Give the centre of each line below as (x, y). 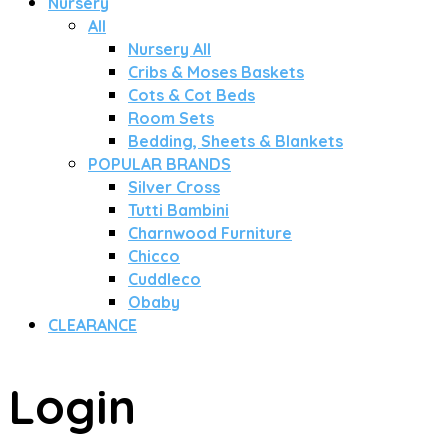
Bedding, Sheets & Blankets (235, 141)
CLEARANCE (92, 325)
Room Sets (171, 118)
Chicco (154, 256)
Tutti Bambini (178, 210)
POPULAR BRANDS (159, 164)
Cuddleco (164, 279)
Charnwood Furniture (210, 233)
